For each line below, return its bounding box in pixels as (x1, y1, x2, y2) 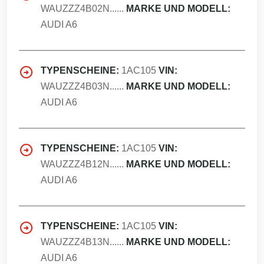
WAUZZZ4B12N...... (41, 159, 124, 169)
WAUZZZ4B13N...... (41, 237, 124, 247)
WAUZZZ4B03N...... (41, 81, 124, 91)
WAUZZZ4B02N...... (41, 4, 124, 14)
